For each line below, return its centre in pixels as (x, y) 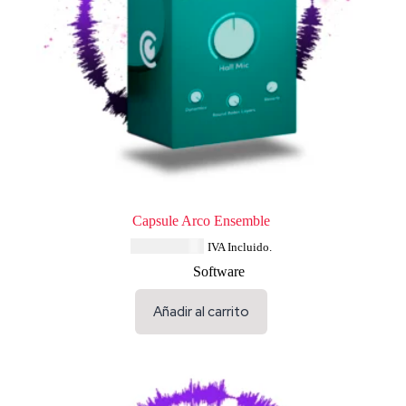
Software (219, 272)
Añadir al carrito (201, 312)
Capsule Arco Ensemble (201, 221)
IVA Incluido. (239, 248)
